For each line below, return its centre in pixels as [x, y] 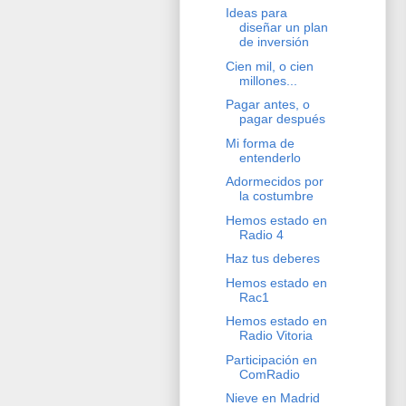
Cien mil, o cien [269, 66]
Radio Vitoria [275, 336]
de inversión [274, 42]
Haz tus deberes [272, 259]
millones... [268, 80]
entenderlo [270, 157]
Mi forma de [260, 143]
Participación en [271, 359]
